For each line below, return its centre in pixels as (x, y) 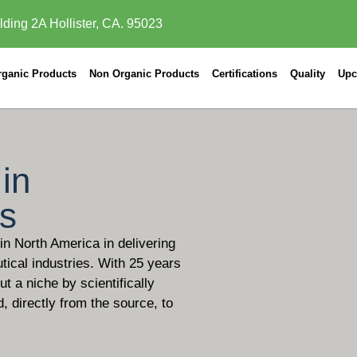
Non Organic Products (145, 74)
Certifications (245, 74)
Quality (308, 74)
